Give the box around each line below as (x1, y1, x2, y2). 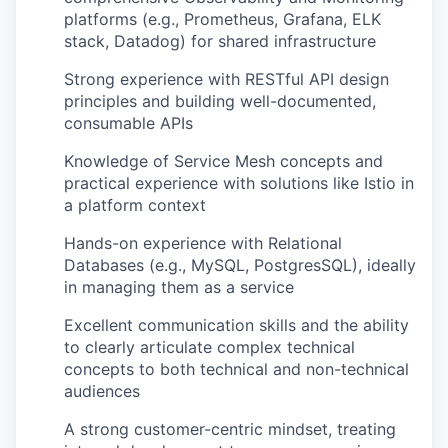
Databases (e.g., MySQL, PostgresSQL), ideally (64, 254, 416, 275)
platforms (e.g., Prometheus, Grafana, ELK (64, 8, 381, 29)
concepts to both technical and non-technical (64, 358, 409, 379)
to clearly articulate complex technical (64, 336, 355, 357)
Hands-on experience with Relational (64, 232, 342, 253)
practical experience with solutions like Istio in (64, 172, 414, 193)
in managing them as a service (64, 276, 294, 297)
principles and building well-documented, (64, 90, 376, 111)
